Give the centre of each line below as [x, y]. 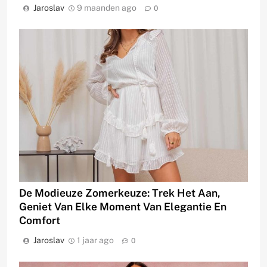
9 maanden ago [107, 7]
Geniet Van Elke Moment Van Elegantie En [123, 206]
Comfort [40, 220]
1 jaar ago [95, 240]
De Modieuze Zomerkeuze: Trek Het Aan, [120, 193]
